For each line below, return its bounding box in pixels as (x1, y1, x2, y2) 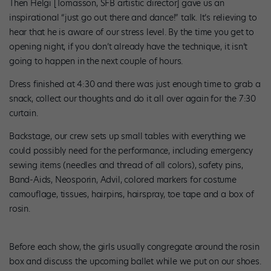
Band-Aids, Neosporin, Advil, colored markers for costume (9, 174, 237, 186)
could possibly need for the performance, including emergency (9, 145, 253, 157)
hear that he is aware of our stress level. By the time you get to (9, 26, 254, 39)
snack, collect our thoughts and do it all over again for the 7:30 (9, 93, 256, 105)
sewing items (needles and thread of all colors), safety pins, (9, 159, 243, 172)
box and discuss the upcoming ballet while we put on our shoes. (9, 255, 261, 267)
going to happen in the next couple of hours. (9, 55, 185, 68)
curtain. (9, 107, 38, 120)
